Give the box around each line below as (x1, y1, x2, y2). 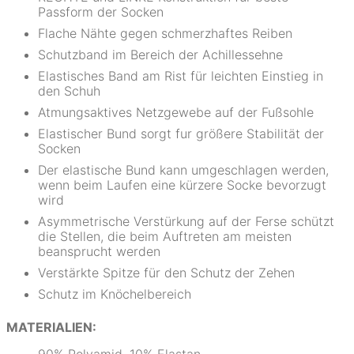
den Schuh (38, 83, 100, 99)
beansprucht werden (38, 243, 160, 259)
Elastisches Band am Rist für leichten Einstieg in (38, 68, 323, 84)
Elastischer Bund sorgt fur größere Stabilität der (38, 126, 324, 141)
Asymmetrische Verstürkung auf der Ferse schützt (38, 213, 334, 229)
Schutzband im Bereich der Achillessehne (38, 47, 283, 62)
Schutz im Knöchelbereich (38, 286, 191, 302)
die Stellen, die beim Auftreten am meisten (38, 228, 292, 244)
